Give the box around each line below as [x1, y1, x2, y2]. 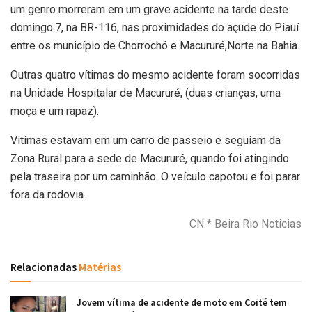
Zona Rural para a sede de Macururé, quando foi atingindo [10, 151, 289, 165]
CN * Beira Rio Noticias [189, 217, 302, 231]
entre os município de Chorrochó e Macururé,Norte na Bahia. [10, 38, 299, 52]
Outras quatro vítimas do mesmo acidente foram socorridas [10, 68, 300, 81]
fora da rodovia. [10, 187, 86, 201]
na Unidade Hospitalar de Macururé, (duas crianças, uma [10, 86, 281, 100]
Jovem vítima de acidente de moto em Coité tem [77, 295, 287, 309]
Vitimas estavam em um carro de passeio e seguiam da [10, 133, 281, 147]
